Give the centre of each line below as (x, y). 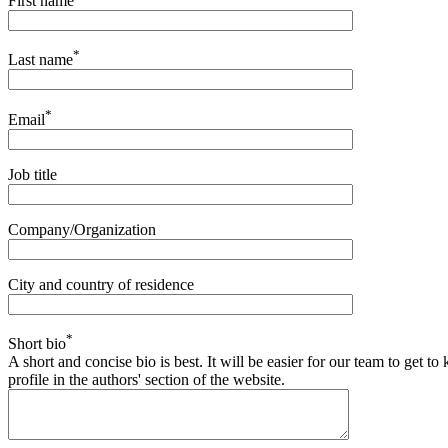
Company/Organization (82, 229)
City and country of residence (101, 284)
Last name (40, 60)
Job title (32, 174)
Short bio (37, 343)
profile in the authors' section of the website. (146, 379)
